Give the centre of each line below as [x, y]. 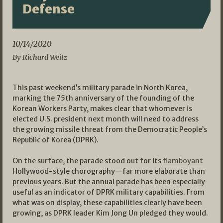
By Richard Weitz [40, 57]
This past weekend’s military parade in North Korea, [100, 88]
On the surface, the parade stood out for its [88, 161]
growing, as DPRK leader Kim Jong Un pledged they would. [110, 213]
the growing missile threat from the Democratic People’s [110, 130]
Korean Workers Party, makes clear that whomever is [102, 109]
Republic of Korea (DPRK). [56, 140]
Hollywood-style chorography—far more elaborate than [109, 171]
